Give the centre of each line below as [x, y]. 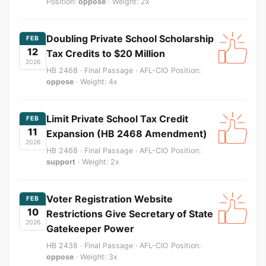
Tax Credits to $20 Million [106, 53]
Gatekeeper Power [90, 228]
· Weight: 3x [96, 256]
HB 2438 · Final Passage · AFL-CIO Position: [123, 245]
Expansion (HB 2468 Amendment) [127, 133]
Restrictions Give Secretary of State [130, 213]
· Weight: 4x [96, 81]
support [61, 161]
